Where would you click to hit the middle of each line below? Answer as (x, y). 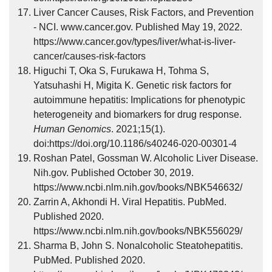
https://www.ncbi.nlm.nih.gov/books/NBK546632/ (138, 187)
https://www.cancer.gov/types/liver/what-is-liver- (134, 42)
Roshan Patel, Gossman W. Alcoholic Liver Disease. (146, 158)
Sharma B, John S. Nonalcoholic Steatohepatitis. (138, 246)
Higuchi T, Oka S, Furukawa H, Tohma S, (121, 71)
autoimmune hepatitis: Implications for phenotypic (139, 100)
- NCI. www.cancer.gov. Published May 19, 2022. (138, 27)
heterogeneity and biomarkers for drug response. (138, 114)
